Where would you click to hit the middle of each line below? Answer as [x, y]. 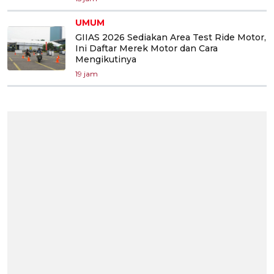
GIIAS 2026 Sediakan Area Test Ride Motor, [171, 37]
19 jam [87, 73]
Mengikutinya [106, 59]
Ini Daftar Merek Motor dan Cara [146, 48]
